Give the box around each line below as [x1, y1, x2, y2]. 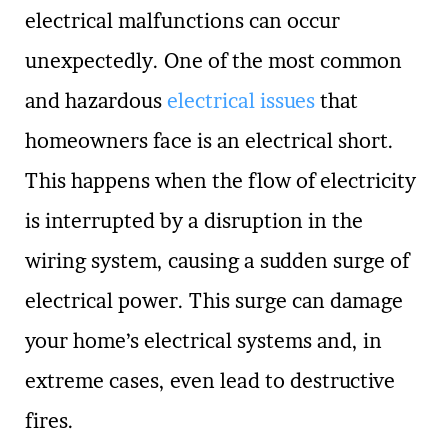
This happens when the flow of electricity [25, 169, 416, 193]
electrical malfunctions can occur [25, 9, 340, 33]
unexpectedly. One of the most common [25, 49, 402, 73]
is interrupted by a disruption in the [25, 209, 363, 233]
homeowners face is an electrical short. [25, 129, 394, 153]
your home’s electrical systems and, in [25, 329, 382, 353]
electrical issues [167, 89, 315, 113]
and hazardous [25, 89, 167, 113]
